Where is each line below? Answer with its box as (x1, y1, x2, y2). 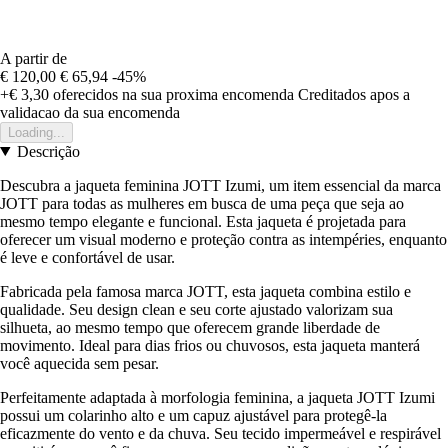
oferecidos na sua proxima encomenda (49, 85, 294, 103)
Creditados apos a (298, 85, 410, 103)
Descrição (16, 142, 80, 160)
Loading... (8, 124, 65, 140)
